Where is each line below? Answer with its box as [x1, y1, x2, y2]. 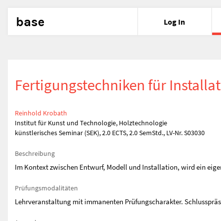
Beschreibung [15, 149, 55, 158]
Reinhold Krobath [15, 109, 67, 117]
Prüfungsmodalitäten [15, 184, 78, 192]
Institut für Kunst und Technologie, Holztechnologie [15, 118, 167, 127]
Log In [164, 16, 185, 27]
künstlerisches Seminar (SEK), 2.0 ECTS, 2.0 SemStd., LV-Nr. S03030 [15, 128, 205, 137]
